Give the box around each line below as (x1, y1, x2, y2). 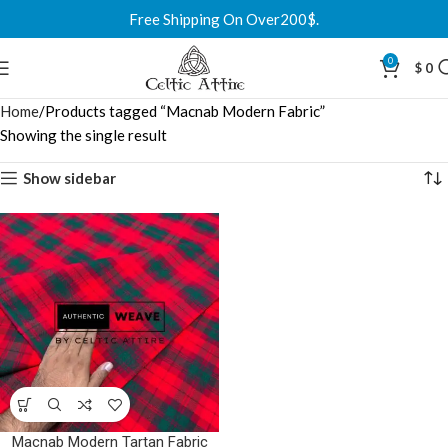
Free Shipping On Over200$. (129, 10, 319, 28)
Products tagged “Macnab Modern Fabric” (45, 102, 325, 120)
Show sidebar (23, 168, 117, 187)
